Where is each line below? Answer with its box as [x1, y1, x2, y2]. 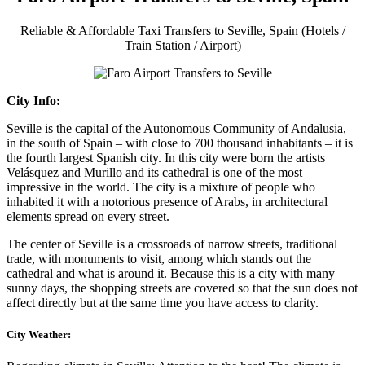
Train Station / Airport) [124, 37, 241, 52]
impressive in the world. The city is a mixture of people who [7, 179, 315, 194]
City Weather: [7, 328, 71, 341]
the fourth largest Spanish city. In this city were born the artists [7, 150, 325, 165]
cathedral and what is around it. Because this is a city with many [7, 266, 335, 280]
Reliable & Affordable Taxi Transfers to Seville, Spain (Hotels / [20, 23, 345, 37]
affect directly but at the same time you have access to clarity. [7, 295, 319, 310]
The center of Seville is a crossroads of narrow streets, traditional [7, 236, 337, 251]
